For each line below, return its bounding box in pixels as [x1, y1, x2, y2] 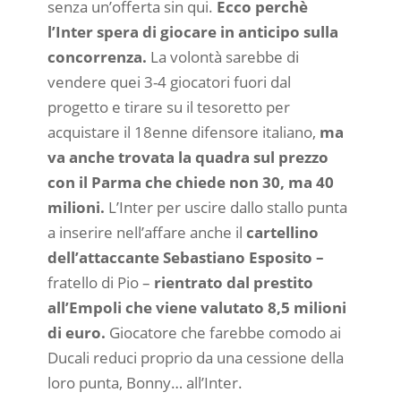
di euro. [47, 321, 106, 343]
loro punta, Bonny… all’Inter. [47, 371, 246, 393]
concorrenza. [47, 46, 150, 67]
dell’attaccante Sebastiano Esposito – [47, 246, 324, 268]
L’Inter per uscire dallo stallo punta [104, 196, 347, 218]
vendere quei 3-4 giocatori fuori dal [47, 71, 291, 92]
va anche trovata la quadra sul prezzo [47, 146, 328, 167]
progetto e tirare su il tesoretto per [47, 96, 290, 117]
